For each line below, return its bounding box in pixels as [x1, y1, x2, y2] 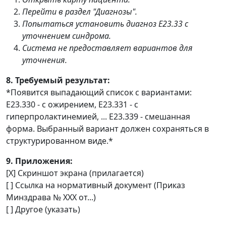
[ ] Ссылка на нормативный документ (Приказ [6, 180, 185, 191]
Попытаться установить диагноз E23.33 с [22, 18, 188, 29]
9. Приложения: [6, 155, 73, 166]
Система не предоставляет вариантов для [22, 42, 193, 53]
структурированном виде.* [6, 135, 113, 146]
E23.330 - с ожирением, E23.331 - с [6, 99, 138, 110]
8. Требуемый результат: [6, 75, 110, 86]
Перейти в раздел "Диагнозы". [22, 6, 137, 17]
